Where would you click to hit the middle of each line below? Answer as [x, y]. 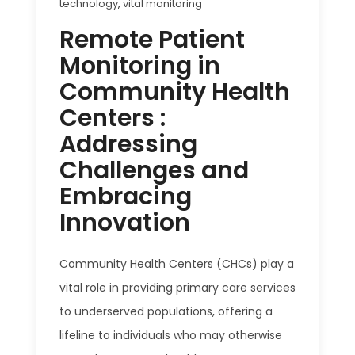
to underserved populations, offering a [166, 312]
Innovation [125, 223]
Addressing [128, 145]
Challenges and [154, 171]
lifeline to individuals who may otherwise [171, 336]
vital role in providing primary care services [177, 288]
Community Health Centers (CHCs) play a [177, 264]
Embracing [126, 197]
